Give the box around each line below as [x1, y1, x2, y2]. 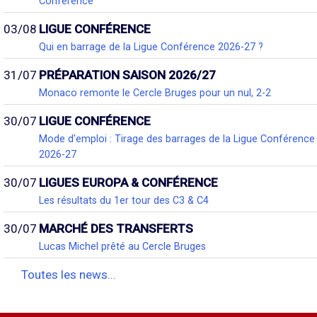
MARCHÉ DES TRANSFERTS [39, 221, 193, 236]
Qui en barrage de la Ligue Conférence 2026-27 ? [39, 41, 263, 53]
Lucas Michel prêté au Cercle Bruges [39, 241, 206, 253]
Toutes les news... [21, 267, 116, 282]
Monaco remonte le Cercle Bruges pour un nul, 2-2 [39, 87, 271, 99]
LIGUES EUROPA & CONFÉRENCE [39, 175, 218, 190]
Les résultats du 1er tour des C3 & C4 [39, 195, 209, 207]
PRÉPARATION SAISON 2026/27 [39, 68, 216, 83]
